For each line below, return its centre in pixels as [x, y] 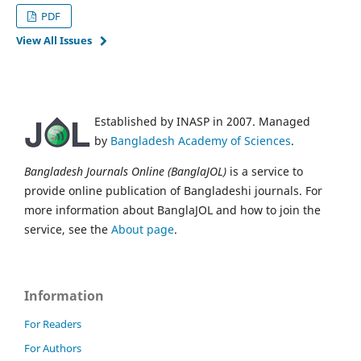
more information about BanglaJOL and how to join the [172, 210]
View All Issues [54, 40]
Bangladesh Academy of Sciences [201, 140]
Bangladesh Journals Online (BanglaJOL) [125, 171]
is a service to [265, 171]
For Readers [53, 324]
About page [143, 229]
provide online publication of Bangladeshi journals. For [173, 190]
